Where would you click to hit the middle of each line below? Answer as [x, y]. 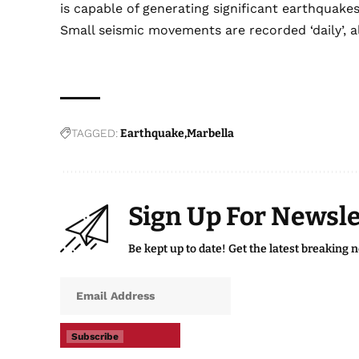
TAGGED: [95, 133]
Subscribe [95, 337]
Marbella [211, 134]
